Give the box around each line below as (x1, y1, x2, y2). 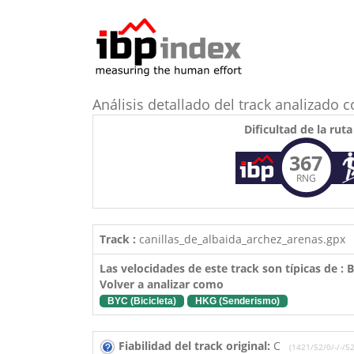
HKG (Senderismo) (195, 296, 280, 307)
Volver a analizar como (100, 277, 224, 292)
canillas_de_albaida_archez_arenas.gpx (136, 232, 345, 247)
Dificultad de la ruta (243, 122, 352, 137)
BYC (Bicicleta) (107, 296, 176, 307)
